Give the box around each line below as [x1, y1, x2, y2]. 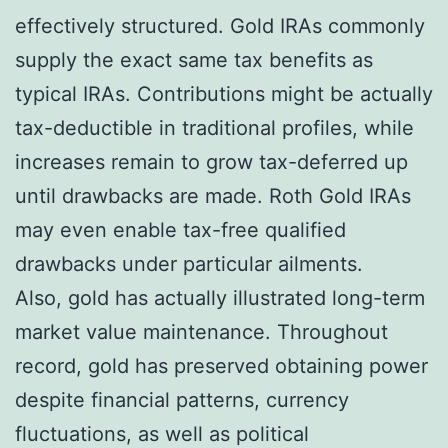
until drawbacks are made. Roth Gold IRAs [15, 183, 411, 208]
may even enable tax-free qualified [15, 217, 346, 242]
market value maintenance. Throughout [15, 319, 388, 344]
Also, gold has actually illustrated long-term [15, 285, 425, 310]
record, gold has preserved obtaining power [15, 353, 428, 378]
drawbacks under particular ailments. [15, 251, 363, 276]
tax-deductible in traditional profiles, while [15, 115, 414, 140]
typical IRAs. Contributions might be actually [15, 81, 433, 106]
